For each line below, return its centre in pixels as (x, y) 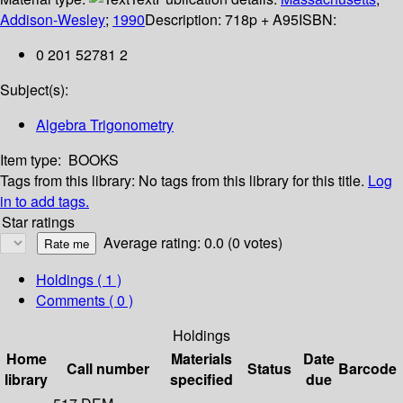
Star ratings (38, 222)
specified (201, 380)
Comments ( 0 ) (85, 300)
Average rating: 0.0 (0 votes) (193, 243)
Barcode (367, 369)
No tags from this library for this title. (251, 181)
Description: (185, 20)
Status (269, 369)
